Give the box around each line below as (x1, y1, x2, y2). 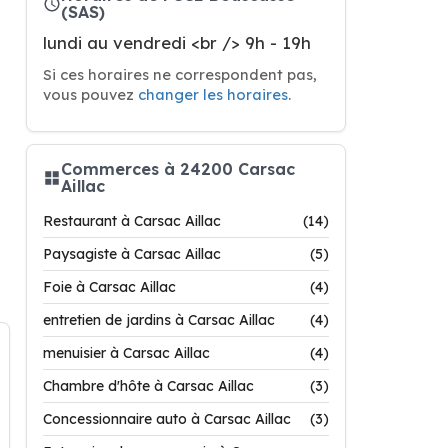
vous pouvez (43, 85, 138, 104)
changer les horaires (138, 85, 288, 104)
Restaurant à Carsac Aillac (43, 212, 221, 230)
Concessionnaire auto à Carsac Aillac (43, 410, 291, 428)
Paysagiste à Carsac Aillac (43, 245, 221, 263)
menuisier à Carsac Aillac (43, 344, 210, 362)
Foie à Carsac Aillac (43, 278, 176, 296)
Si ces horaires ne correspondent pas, (43, 65, 317, 84)
